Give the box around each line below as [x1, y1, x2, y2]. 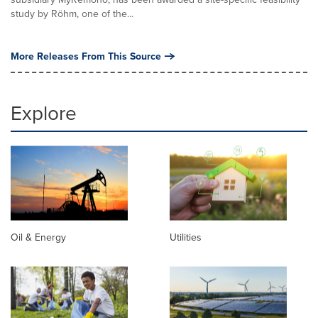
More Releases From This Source [11, 49, 161, 63]
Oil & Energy [11, 230, 66, 245]
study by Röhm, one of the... [11, 6, 133, 21]
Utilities [170, 230, 202, 245]
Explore [11, 99, 77, 126]
